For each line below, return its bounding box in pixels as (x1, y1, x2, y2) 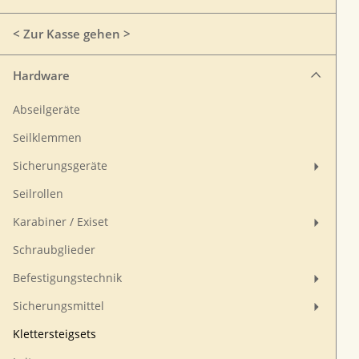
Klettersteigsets (13, 327, 96, 341)
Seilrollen (13, 187, 63, 201)
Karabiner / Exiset (13, 215, 108, 229)
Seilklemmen (13, 131, 82, 145)
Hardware (13, 67, 70, 83)
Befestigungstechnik (13, 271, 122, 285)
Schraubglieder (13, 243, 95, 257)
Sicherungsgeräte (13, 159, 107, 173)
